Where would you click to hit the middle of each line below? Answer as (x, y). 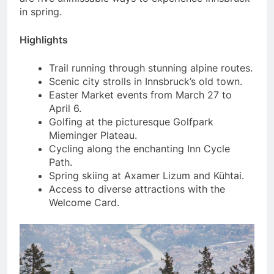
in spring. (41, 12)
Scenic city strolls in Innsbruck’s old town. (146, 82)
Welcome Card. (84, 203)
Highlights (44, 40)
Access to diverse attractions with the (137, 189)
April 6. (65, 109)
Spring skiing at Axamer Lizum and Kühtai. (146, 176)
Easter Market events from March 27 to (140, 95)
